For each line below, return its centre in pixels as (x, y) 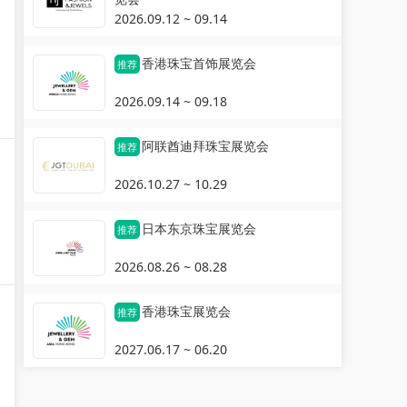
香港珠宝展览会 (186, 311)
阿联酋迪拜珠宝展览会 (205, 146)
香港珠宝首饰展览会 (199, 63)
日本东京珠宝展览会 (199, 228)
